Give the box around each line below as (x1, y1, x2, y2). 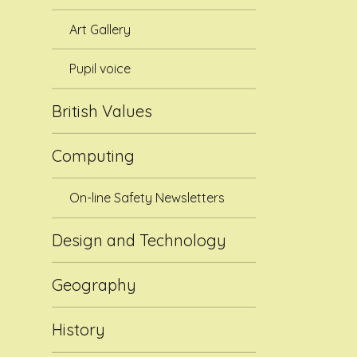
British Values (52, 100, 153, 121)
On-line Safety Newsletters (69, 190, 226, 206)
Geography (52, 275, 137, 296)
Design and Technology (52, 229, 227, 250)
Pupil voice (69, 61, 131, 77)
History (52, 320, 106, 340)
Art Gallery (69, 22, 131, 38)
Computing (52, 146, 135, 167)
